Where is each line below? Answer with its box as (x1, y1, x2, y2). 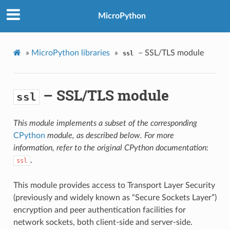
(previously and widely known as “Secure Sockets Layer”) (13, 193, 217, 202)
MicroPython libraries (31, 48, 110, 57)
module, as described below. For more (47, 131, 174, 140)
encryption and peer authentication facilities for (13, 205, 186, 214)
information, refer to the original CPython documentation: (13, 143, 208, 152)
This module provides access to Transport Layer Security (13, 181, 215, 189)
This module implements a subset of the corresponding (13, 119, 197, 127)
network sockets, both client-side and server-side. (13, 218, 193, 226)
